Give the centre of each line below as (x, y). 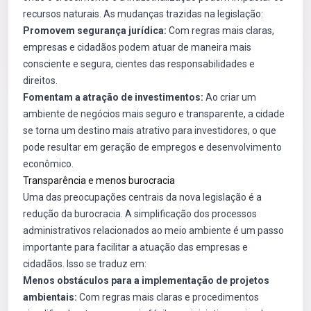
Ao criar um (230, 97)
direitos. (40, 81)
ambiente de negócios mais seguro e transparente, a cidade (154, 114)
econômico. (48, 164)
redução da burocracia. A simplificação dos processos (140, 214)
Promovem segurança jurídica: (95, 31)
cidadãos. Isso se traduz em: (85, 264)
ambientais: (50, 297)
